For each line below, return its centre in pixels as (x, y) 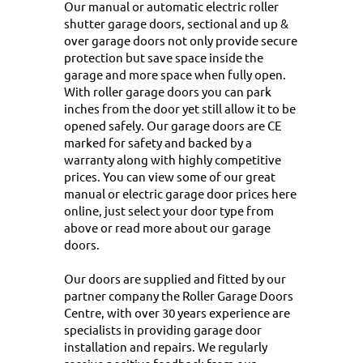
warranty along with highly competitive (173, 159)
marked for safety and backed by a (158, 142)
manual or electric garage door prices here (180, 193)
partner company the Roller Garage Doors (179, 295)
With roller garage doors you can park (168, 91)
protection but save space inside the (164, 57)
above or (90, 227)
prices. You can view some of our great (170, 176)
